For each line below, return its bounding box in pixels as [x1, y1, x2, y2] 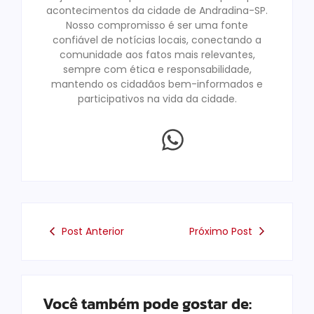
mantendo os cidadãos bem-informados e [51, 76, 263, 91]
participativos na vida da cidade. [77, 91, 237, 106]
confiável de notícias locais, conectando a [53, 32, 261, 47]
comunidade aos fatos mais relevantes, [59, 47, 255, 62]
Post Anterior [62, 224, 124, 238]
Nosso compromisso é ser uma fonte [66, 18, 248, 32]
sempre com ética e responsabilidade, [62, 62, 252, 76]
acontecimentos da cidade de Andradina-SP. [46, 3, 268, 18]
